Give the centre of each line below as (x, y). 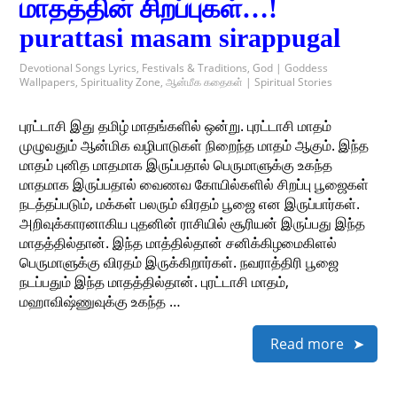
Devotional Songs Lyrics (78, 68)
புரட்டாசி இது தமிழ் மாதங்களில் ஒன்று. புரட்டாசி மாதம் (176, 126)
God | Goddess (291, 68)
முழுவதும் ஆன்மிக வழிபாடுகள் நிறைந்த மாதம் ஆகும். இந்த (195, 145)
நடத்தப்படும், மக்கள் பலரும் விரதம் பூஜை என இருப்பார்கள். (190, 204)
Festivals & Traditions (195, 68)
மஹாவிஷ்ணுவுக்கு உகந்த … (101, 301)
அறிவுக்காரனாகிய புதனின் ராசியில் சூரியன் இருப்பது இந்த (193, 223)
